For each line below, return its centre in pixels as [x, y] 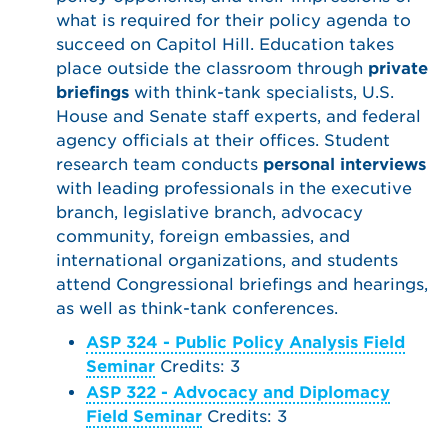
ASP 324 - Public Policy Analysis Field [245, 342]
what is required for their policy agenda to [233, 20]
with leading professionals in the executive [234, 188]
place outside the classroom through [212, 68]
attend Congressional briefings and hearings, [242, 284]
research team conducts [159, 164]
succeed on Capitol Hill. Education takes [225, 44]
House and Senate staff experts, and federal [238, 116]
